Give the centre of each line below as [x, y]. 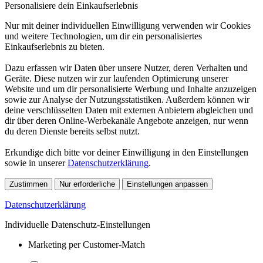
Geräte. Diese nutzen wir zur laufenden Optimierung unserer [117, 78]
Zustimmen [28, 184]
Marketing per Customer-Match [87, 244]
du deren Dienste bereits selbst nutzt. [72, 131]
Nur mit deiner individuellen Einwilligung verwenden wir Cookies [128, 25]
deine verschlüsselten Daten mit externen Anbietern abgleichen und [129, 110]
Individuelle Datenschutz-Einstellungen [77, 224]
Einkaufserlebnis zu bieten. [55, 46]
